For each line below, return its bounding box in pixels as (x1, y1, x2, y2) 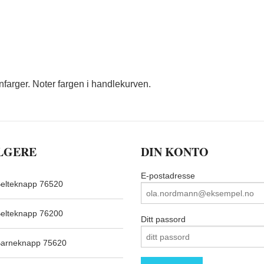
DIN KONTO (141, 143, 209, 161)
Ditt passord (141, 214, 186, 225)
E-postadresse (141, 171, 195, 181)
